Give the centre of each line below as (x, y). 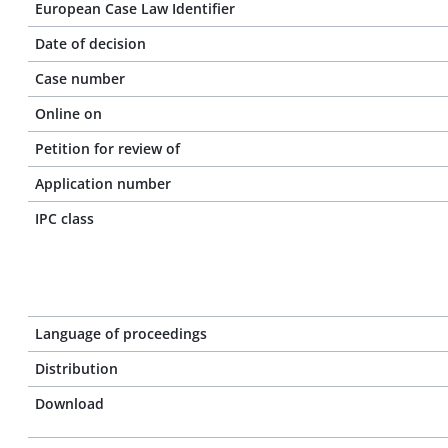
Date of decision (90, 43)
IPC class (64, 218)
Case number (80, 78)
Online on (68, 113)
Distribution (76, 368)
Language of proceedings (121, 333)
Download (69, 403)
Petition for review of (107, 148)
